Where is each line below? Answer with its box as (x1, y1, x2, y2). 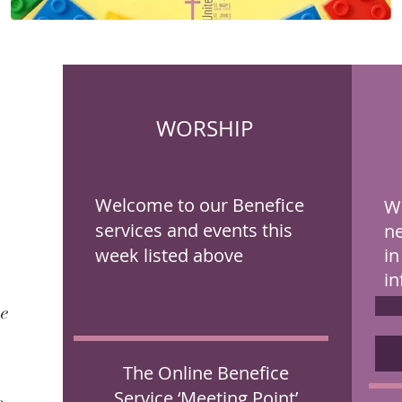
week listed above (95, 243, 243, 267)
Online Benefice (157, 361, 289, 385)
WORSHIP (156, 114, 253, 143)
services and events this (95, 218, 293, 242)
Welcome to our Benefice (95, 193, 304, 217)
